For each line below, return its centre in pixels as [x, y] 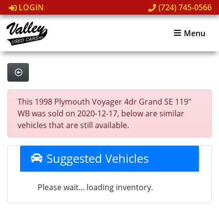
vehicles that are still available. [73, 125]
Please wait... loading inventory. [95, 187]
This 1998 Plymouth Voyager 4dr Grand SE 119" [104, 102]
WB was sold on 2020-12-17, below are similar [101, 113]
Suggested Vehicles [96, 158]
